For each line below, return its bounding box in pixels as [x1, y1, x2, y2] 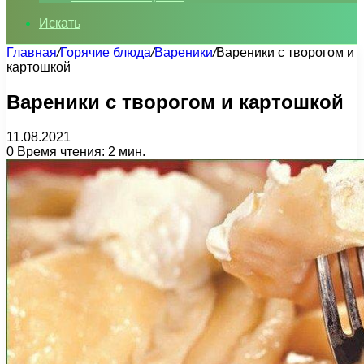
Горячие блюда [60, 45, 151, 59]
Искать [39, 16, 80, 30]
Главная [6, 45, 57, 59]
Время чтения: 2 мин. [14, 144, 145, 158]
